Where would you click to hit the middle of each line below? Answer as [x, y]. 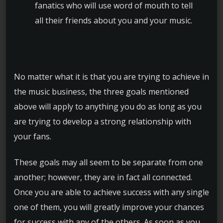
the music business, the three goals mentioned [101, 91]
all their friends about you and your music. [113, 21]
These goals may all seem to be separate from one [109, 163]
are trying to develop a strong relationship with [103, 121]
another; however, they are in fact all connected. [103, 177]
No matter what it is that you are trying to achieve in [111, 76]
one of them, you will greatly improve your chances [109, 207]
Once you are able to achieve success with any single [111, 192]
